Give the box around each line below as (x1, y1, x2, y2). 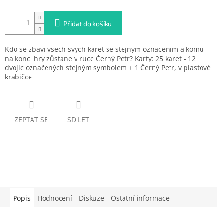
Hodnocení (37, 193, 72, 202)
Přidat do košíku (63, 19, 112, 28)
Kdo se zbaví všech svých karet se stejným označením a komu (5, 45, 204, 54)
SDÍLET (67, 115, 89, 124)
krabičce (5, 72, 32, 82)
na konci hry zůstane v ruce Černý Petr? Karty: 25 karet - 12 (5, 54, 196, 63)
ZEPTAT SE (15, 115, 48, 124)
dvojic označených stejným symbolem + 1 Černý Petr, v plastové (5, 63, 211, 73)
